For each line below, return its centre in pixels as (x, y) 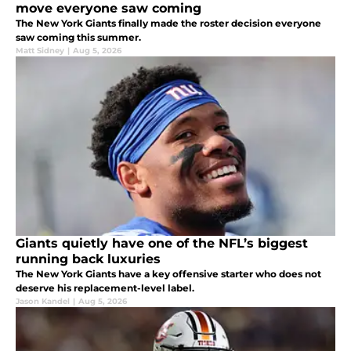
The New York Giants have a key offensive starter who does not (168, 274)
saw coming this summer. (78, 38)
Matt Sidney (40, 51)
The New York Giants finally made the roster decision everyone (168, 24)
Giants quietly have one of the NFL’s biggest (162, 244)
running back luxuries (88, 259)
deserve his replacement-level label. (105, 288)
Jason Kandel (43, 302)
